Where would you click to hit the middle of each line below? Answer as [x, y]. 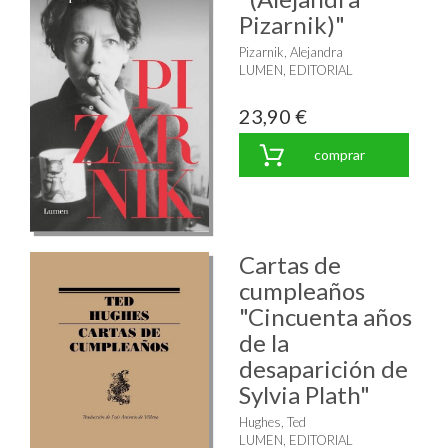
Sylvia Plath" [304, 395]
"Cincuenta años [325, 317]
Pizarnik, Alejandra [291, 51]
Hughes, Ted [272, 422]
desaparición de [323, 369]
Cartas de [290, 265]
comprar [339, 154]
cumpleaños [302, 291]
